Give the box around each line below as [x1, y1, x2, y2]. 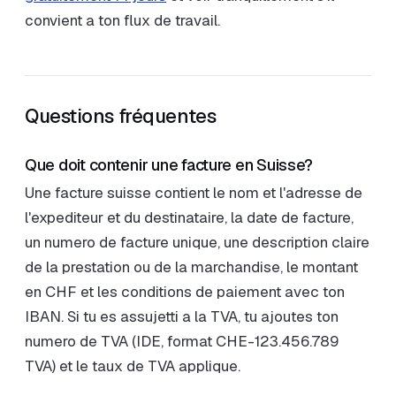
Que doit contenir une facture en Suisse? [25, 155, 314, 175]
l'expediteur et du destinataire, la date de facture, [25, 208, 354, 227]
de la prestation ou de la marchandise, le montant [25, 257, 358, 277]
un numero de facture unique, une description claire [25, 232, 369, 252]
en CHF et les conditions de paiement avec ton [25, 282, 345, 301]
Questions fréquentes [25, 103, 217, 128]
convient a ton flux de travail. [25, 11, 220, 30]
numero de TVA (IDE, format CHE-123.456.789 [25, 331, 339, 351]
